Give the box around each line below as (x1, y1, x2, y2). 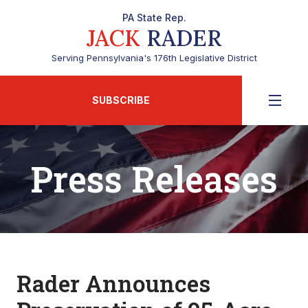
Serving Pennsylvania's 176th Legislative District (51, 52, 257, 63)
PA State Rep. (122, 12, 186, 23)
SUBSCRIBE (92, 94, 150, 106)
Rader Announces (16, 268, 210, 298)
